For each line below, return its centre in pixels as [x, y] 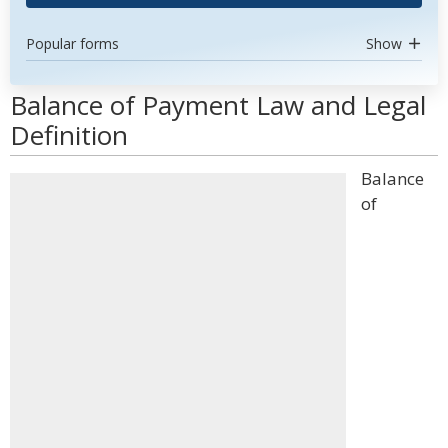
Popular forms [72, 43]
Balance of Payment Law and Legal [218, 105]
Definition [69, 135]
